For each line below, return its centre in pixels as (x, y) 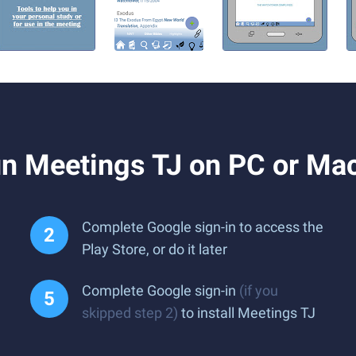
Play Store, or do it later (155, 249)
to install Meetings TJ (247, 313)
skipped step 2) (130, 313)
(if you (259, 290)
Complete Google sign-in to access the (203, 227)
